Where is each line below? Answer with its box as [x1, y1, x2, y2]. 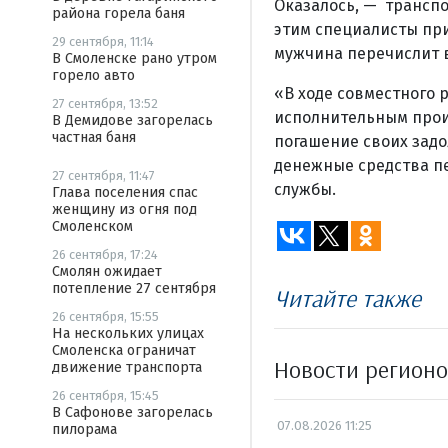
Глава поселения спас [52, 184, 198, 201]
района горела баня [52, 5, 185, 22]
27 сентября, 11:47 [52, 168, 155, 183]
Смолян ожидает [52, 263, 162, 280]
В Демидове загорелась [52, 112, 213, 129]
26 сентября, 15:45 [52, 388, 159, 403]
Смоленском [52, 218, 133, 235]
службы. [273, 179, 336, 199]
